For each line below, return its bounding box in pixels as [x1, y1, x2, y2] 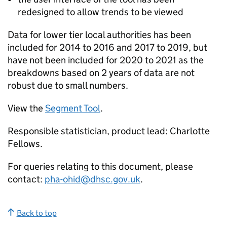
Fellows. [8, 138, 43, 149]
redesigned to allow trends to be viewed [18, 6, 183, 18]
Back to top [16, 208, 57, 218]
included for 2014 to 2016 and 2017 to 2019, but [8, 42, 207, 53]
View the [8, 102, 45, 114]
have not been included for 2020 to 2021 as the [8, 54, 204, 66]
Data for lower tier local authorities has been [8, 29, 191, 41]
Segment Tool [45, 102, 100, 114]
